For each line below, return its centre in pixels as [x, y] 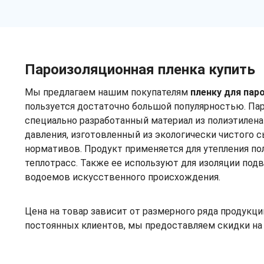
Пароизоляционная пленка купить [140, 69]
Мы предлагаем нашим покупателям [108, 92]
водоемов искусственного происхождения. [123, 177]
